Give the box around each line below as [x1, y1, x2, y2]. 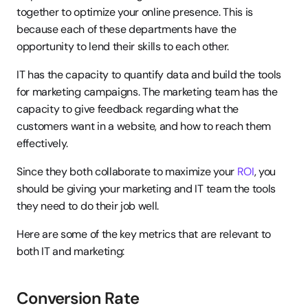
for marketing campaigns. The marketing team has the [16, 85, 278, 99]
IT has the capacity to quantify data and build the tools [16, 67, 282, 82]
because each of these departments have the [16, 22, 236, 36]
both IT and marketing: [16, 244, 124, 258]
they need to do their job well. [16, 199, 159, 213]
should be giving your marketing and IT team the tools [16, 181, 276, 196]
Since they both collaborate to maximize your [16, 164, 237, 179]
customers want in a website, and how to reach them [16, 119, 271, 133]
